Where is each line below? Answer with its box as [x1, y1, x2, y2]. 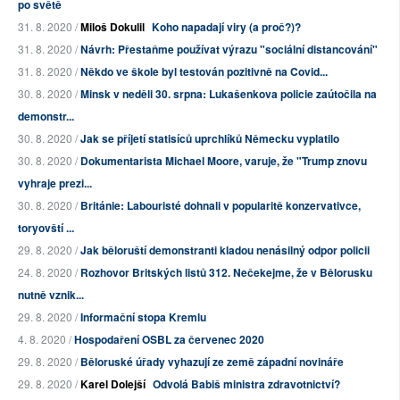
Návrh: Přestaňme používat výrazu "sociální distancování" [80, 41, 378, 58]
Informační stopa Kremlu [80, 309, 206, 326]
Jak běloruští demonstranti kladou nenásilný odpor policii [80, 242, 370, 259]
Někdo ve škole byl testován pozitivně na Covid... [80, 63, 328, 80]
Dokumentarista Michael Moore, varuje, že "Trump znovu [80, 153, 367, 170]
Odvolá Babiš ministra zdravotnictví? [153, 376, 340, 393]
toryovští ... [18, 220, 74, 237]
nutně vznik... [18, 287, 84, 304]
